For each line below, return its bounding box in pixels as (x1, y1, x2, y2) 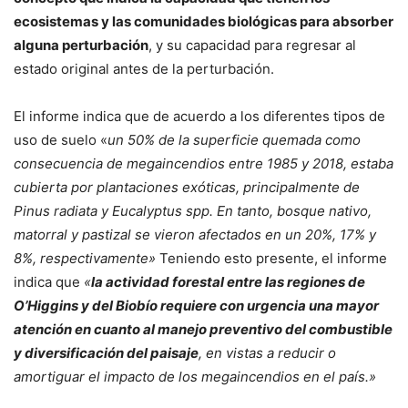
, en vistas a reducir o (199, 344, 336, 362)
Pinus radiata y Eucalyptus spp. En (14, 202, 237, 219)
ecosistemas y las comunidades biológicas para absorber (14, 13, 393, 30)
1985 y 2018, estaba (267, 155, 393, 172)
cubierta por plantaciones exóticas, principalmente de (14, 178, 360, 196)
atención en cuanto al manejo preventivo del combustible (14, 321, 393, 338)
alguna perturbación (14, 36, 148, 54)
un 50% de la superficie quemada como (107, 131, 361, 148)
